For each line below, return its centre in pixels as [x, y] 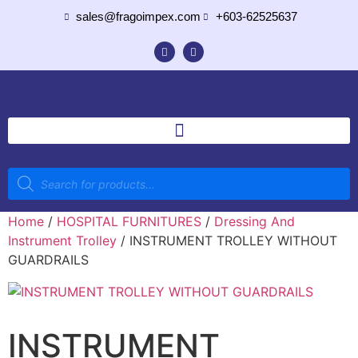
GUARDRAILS [48, 260]
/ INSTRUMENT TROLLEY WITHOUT [227, 241]
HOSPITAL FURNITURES [129, 221]
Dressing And [255, 221]
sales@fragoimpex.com [138, 16]
